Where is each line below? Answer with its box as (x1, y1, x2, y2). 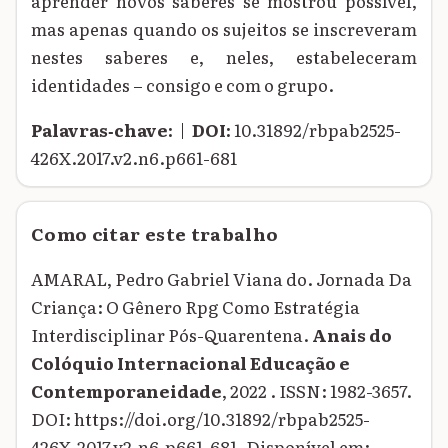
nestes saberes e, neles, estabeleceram (31, 44, 417, 70)
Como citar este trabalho (31, 220, 279, 247)
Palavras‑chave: (31, 117, 173, 143)
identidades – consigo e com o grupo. (31, 72, 334, 98)
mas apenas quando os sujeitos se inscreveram (31, 16, 417, 42)
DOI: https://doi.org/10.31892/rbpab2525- (31, 406, 370, 432)
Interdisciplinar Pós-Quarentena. (31, 322, 312, 348)
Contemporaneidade (31, 378, 222, 404)
